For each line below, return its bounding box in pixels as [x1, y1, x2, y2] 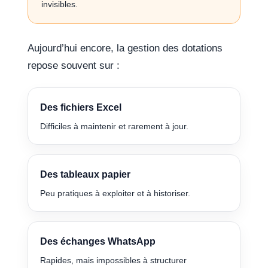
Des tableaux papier [40, 169, 131, 180]
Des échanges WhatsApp [40, 236, 156, 247]
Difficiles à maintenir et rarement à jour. [40, 121, 189, 132]
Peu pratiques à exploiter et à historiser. [40, 188, 191, 199]
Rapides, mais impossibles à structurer [40, 255, 187, 266]
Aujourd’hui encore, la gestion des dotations [28, 42, 223, 54]
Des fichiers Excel [40, 102, 122, 113]
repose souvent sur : [28, 60, 120, 72]
